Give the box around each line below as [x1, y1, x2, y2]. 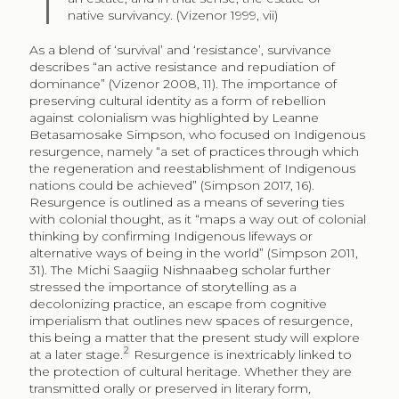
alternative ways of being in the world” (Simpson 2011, [28, 244, 358, 261]
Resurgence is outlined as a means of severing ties [28, 193, 344, 210]
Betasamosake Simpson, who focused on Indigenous [28, 126, 365, 142]
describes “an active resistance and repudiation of [28, 58, 335, 75]
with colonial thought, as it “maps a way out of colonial [28, 210, 366, 227]
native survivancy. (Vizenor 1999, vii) [68, 6, 279, 23]
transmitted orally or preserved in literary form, [28, 379, 311, 396]
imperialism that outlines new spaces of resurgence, [28, 312, 353, 329]
